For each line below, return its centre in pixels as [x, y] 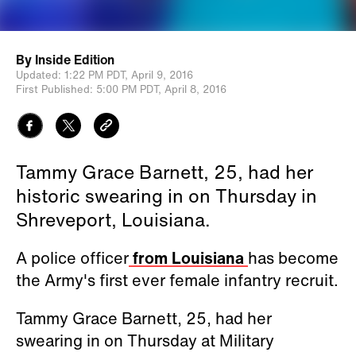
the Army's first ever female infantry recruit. [177, 280]
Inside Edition [75, 60]
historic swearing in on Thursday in [166, 195]
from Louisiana [188, 258]
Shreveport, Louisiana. [113, 219]
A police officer [72, 258]
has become [293, 258]
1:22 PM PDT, [96, 75]
